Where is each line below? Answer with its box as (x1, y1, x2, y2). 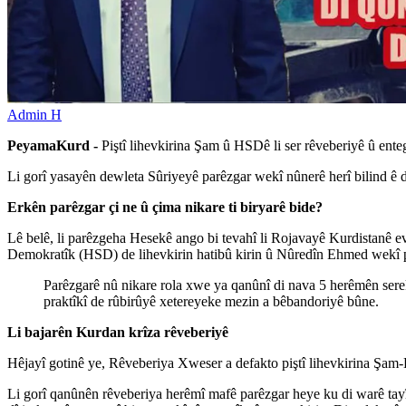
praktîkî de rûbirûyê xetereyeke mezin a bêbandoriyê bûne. (43, 293, 379, 309)
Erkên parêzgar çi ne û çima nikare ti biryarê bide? (7, 198, 323, 215)
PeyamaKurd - (7, 137, 98, 153)
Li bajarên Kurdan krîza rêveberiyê (7, 324, 228, 340)
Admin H (7, 106, 62, 122)
